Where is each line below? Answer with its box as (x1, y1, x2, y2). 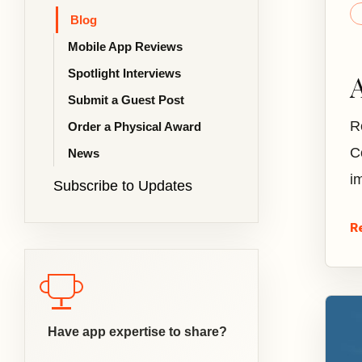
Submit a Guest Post (68, 93, 184, 107)
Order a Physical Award (68, 120, 201, 133)
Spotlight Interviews (68, 66, 181, 80)
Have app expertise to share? (48, 325, 227, 339)
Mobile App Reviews (68, 40, 183, 53)
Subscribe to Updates (53, 178, 192, 194)
